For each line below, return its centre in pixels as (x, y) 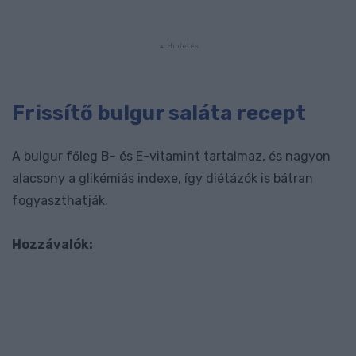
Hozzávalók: (52, 244)
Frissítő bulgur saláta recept (159, 112)
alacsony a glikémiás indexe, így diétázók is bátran (163, 178)
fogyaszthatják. (60, 200)
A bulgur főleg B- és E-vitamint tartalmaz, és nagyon (171, 156)
